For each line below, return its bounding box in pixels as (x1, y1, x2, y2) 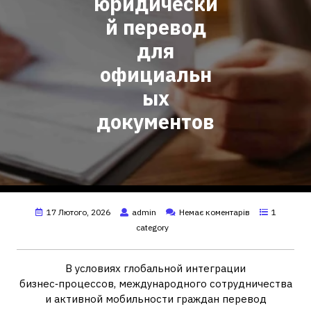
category (135, 222, 169, 233)
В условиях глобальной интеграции (65, 262, 246, 275)
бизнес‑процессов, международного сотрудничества (19, 277, 292, 290)
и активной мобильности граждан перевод (44, 292, 267, 305)
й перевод (105, 15, 206, 40)
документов (96, 109, 215, 135)
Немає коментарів (178, 207, 250, 217)
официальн (99, 62, 212, 87)
